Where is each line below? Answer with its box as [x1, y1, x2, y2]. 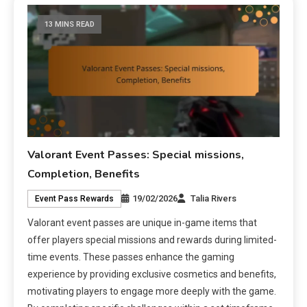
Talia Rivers [191, 193, 237, 204]
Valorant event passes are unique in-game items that [27, 217, 258, 228]
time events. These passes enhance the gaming [27, 251, 235, 262]
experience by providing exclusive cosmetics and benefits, [27, 269, 277, 280]
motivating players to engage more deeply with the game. [27, 286, 277, 297]
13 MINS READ [45, 20, 95, 29]
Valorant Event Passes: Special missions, [27, 147, 245, 162]
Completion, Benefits [27, 167, 140, 182]
